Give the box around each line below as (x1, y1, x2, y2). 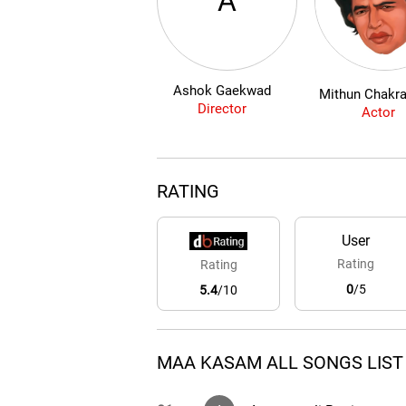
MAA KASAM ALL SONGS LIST (157, 352, 404, 374)
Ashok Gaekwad (172, 82, 271, 100)
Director (197, 101, 246, 118)
